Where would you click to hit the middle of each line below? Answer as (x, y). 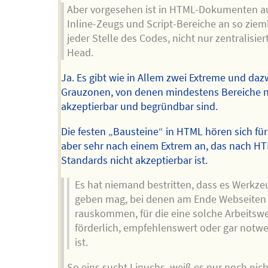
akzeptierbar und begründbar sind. (140, 106)
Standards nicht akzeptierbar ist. (135, 160)
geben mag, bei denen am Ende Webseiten (171, 200)
